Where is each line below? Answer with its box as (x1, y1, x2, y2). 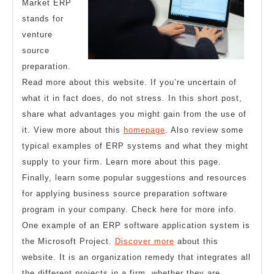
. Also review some (165, 125, 243, 135)
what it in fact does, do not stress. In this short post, (22, 94, 242, 103)
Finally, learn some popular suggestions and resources (22, 173, 247, 183)
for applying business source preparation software (22, 189, 228, 199)
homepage (124, 125, 165, 135)
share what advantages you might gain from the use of (22, 109, 246, 119)
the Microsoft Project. (22, 237, 115, 246)
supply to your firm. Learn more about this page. (22, 157, 221, 167)
